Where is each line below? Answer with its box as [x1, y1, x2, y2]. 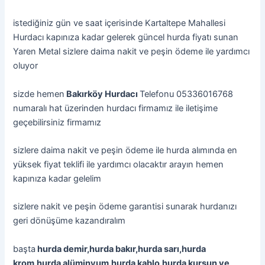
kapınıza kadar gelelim [13, 173, 102, 185]
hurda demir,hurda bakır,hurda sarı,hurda [35, 243, 206, 254]
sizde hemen [13, 88, 65, 99]
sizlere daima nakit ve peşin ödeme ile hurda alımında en [13, 145, 238, 156]
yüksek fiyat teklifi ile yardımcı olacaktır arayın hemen [13, 159, 224, 170]
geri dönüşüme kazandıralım [13, 215, 126, 227]
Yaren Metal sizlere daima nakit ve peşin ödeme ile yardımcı [13, 46, 250, 57]
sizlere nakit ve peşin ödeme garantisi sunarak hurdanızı [13, 201, 237, 212]
